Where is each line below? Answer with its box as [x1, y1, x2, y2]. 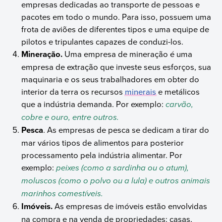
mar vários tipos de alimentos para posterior [21, 136, 184, 148]
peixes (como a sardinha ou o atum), [56, 161, 189, 174]
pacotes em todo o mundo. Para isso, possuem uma [21, 10, 212, 22]
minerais [125, 85, 157, 97]
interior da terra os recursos [21, 85, 125, 97]
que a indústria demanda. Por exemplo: [21, 98, 166, 110]
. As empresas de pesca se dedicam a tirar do [43, 123, 210, 135]
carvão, [166, 98, 194, 111]
